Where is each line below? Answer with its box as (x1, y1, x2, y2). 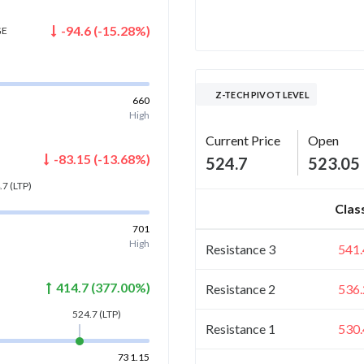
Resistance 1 (206, 320, 275, 336)
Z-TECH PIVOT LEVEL (215, 89, 310, 100)
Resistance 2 (206, 280, 275, 297)
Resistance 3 (206, 240, 275, 257)
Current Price (206, 132, 280, 148)
